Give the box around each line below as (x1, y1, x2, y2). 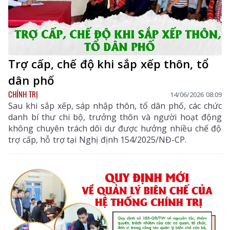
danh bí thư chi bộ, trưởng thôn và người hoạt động (8, 111, 222, 123)
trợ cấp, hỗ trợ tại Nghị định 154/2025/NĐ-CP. (8, 134, 187, 146)
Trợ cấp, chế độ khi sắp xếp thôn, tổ (8, 56, 208, 72)
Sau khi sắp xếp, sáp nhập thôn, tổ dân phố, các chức (8, 100, 222, 112)
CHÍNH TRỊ (8, 88, 38, 100)
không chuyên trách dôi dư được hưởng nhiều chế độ (8, 123, 222, 135)
